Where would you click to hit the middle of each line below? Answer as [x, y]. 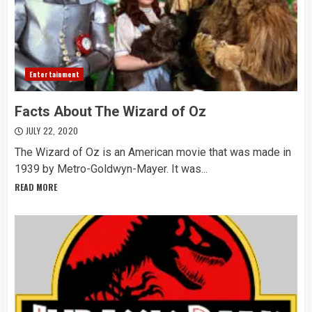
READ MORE [36, 187]
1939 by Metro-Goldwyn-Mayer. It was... [111, 169]
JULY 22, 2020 [51, 131]
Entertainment [55, 74]
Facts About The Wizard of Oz [110, 111]
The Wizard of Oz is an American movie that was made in [153, 152]
